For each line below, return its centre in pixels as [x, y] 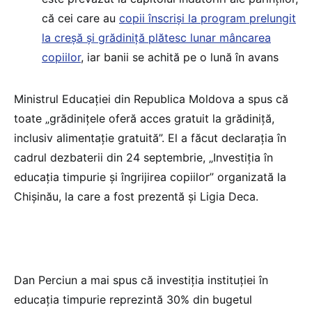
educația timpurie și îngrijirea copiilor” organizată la [150, 177]
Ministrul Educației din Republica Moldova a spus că [151, 99]
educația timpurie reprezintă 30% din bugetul [133, 300]
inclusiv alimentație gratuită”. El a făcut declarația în [150, 138]
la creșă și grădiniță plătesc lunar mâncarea [156, 38]
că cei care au [80, 18]
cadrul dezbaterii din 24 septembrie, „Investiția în [143, 158]
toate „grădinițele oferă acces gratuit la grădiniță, [144, 119]
